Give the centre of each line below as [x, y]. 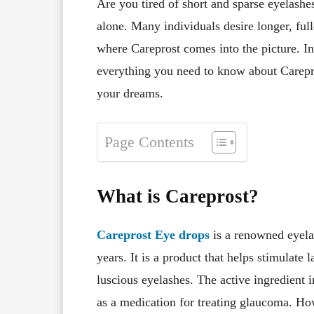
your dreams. [130, 93]
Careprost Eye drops [153, 234]
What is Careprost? [178, 196]
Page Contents [149, 143]
